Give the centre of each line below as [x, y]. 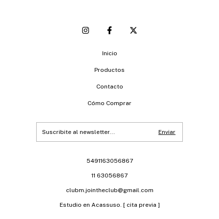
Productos [109, 70]
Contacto [109, 87]
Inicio [109, 54]
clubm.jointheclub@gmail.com [109, 190]
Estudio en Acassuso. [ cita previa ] [109, 205]
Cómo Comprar [109, 103]
